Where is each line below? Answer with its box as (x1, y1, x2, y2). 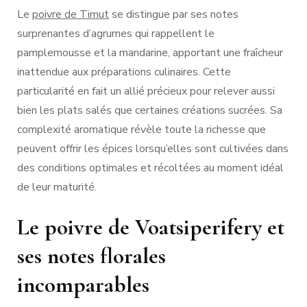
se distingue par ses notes (109, 6, 238, 22)
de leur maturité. (17, 179, 97, 195)
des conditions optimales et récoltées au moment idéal (17, 160, 284, 175)
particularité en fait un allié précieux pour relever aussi (17, 83, 275, 99)
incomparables (17, 271, 149, 298)
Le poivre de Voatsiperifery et (17, 213, 284, 241)
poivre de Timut (32, 6, 109, 22)
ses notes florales (17, 242, 166, 269)
